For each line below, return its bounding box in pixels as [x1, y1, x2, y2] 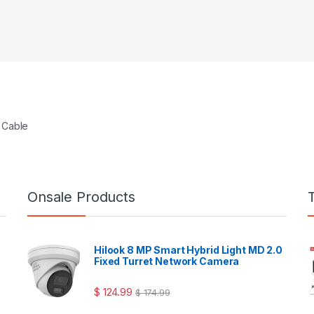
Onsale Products [27, 189, 135, 206]
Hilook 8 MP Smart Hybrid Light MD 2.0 [94, 244, 282, 257]
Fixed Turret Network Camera [94, 255, 240, 268]
